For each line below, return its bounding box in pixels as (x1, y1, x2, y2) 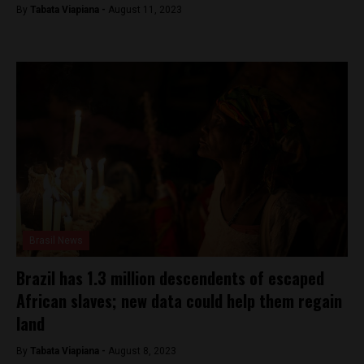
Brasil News (29, 235, 83, 246)
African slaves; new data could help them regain (16, 288, 342, 313)
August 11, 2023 (108, 4, 182, 15)
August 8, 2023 (108, 345, 176, 357)
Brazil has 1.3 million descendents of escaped (16, 266, 324, 290)
